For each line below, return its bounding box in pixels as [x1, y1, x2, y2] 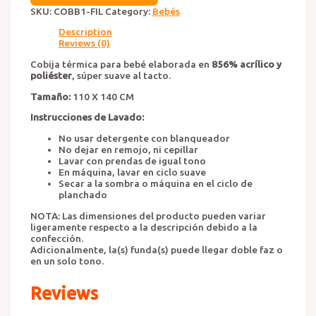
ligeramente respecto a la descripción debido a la [30, 221, 257, 233]
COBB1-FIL [53, 5, 103, 17]
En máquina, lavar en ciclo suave [58, 166, 206, 178]
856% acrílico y [209, 59, 281, 71]
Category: [104, 5, 152, 17]
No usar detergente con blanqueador [58, 133, 230, 145]
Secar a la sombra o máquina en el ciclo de [58, 178, 253, 190]
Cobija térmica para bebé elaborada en [30, 59, 209, 71]
